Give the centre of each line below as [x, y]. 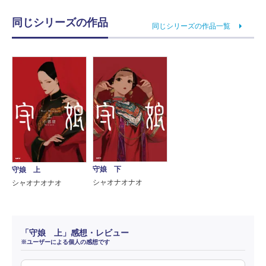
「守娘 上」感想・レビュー [75, 233]
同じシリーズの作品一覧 [191, 26]
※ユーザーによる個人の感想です [65, 242]
